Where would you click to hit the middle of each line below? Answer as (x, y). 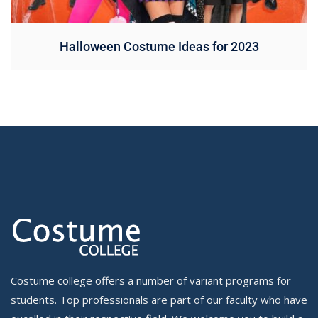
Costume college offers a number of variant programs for (151, 280)
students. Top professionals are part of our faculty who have (159, 299)
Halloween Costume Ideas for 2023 (159, 46)
